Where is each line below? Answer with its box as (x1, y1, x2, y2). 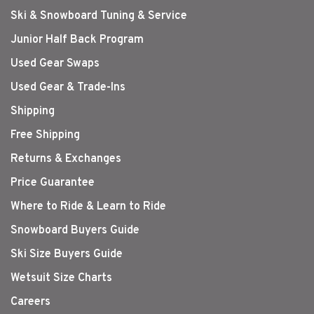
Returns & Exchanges (11, 152, 121, 167)
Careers (11, 295, 50, 310)
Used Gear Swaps (11, 57, 100, 71)
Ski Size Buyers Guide (11, 247, 123, 262)
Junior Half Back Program (11, 33, 144, 48)
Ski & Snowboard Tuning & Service (11, 9, 187, 24)
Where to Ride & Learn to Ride (11, 200, 166, 214)
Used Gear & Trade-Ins (11, 81, 125, 95)
